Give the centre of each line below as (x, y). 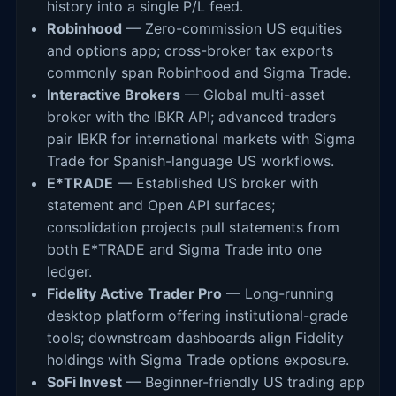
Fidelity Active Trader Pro (134, 293)
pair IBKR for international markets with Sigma (201, 138)
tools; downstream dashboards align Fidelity (195, 337)
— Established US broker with (216, 183)
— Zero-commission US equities (232, 28)
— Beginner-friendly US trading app (244, 381)
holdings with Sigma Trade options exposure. (198, 359)
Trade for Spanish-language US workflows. (190, 160)
